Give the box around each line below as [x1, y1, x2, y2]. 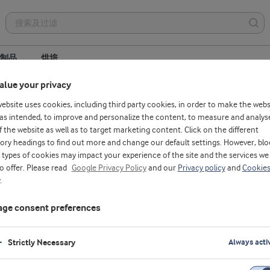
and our [146, 164, 178, 173]
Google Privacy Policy [71, 164, 146, 173]
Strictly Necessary [7, 238, 75, 248]
